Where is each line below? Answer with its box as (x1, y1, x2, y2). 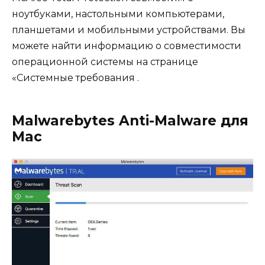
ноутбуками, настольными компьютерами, (12, 8, 224, 20)
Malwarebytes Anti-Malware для (12, 112, 248, 130)
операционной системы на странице (12, 56, 198, 68)
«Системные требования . (12, 72, 139, 84)
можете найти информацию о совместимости (12, 40, 241, 52)
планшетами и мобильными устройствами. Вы (12, 24, 245, 36)
